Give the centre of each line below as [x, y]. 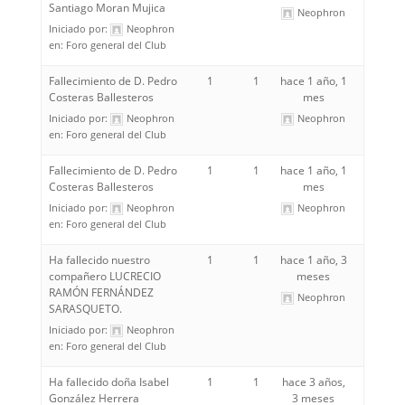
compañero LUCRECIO [104, 276]
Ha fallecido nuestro [99, 260]
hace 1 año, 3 [313, 260]
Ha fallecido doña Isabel [108, 382]
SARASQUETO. [85, 309]
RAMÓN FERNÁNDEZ [101, 292]
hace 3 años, [313, 382]
